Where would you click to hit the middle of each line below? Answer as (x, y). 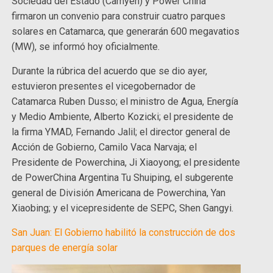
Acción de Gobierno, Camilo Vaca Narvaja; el (105, 147)
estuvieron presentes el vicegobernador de (104, 87)
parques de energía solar (65, 248)
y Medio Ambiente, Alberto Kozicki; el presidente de (123, 117)
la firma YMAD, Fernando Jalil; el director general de (121, 132)
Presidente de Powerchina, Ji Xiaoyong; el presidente (126, 163)
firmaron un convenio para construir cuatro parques (119, 16)
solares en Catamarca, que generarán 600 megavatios (126, 32)
